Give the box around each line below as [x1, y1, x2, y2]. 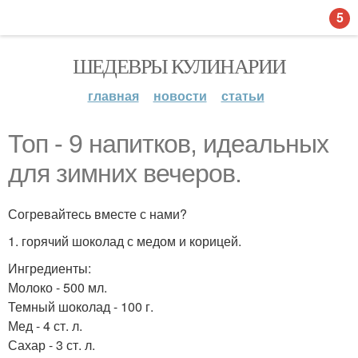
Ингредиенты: [8, 259, 91, 277]
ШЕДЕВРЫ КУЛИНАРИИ [72, 52, 286, 79]
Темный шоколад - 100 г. [8, 297, 153, 316]
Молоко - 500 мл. [8, 278, 107, 296]
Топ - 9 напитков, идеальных [8, 129, 328, 158]
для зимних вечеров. [8, 159, 241, 188]
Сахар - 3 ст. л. [8, 336, 95, 354]
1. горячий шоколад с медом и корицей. [8, 232, 241, 250]
